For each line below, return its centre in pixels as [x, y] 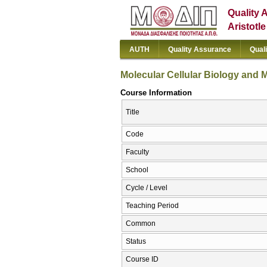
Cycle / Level [147, 188]
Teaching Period [152, 206]
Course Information [156, 92]
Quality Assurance [200, 49]
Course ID [142, 260]
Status [136, 242]
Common [141, 224]
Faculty [137, 152]
